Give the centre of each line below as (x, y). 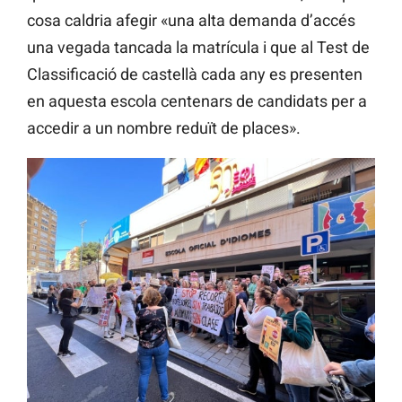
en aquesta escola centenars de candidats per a (197, 101)
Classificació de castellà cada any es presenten (195, 74)
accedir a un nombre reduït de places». (164, 128)
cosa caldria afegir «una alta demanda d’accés (191, 21)
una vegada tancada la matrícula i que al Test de (198, 48)
